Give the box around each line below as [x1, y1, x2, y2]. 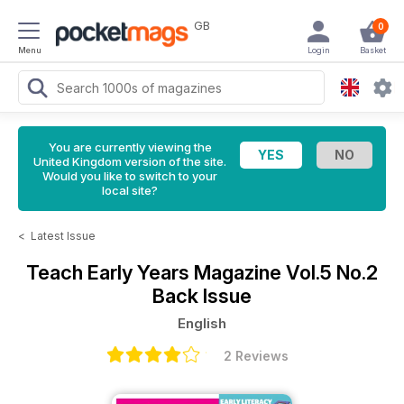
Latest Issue [31, 229, 96, 243]
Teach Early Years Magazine [26, 261, 286, 284]
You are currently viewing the [48, 140, 212, 154]
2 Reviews [224, 348, 289, 363]
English [178, 315, 226, 332]
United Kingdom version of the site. [33, 154, 226, 169]
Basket [359, 45, 386, 55]
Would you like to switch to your [42, 169, 217, 183]
